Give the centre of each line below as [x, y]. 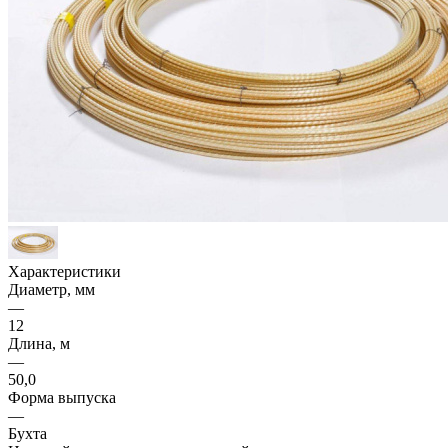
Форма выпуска [62, 397]
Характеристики [64, 271]
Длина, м [39, 343]
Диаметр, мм [51, 289]
